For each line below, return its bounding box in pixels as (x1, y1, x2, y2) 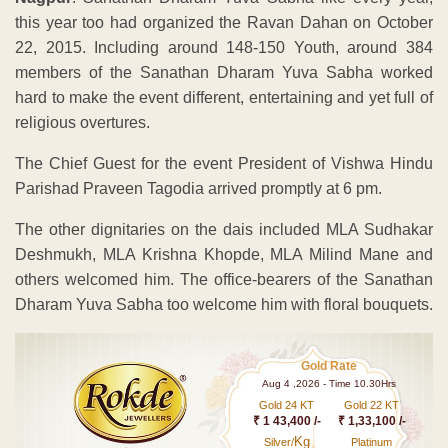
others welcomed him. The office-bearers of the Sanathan (15, 270, 433, 288)
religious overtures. (15, 113, 150, 131)
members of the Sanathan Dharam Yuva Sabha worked (15, 63, 433, 81)
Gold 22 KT (344, 398, 400, 411)
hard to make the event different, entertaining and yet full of (15, 88, 433, 106)
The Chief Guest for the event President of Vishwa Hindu (15, 154, 433, 172)
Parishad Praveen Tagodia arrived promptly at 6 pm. (15, 179, 382, 197)
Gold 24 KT (259, 398, 315, 411)
